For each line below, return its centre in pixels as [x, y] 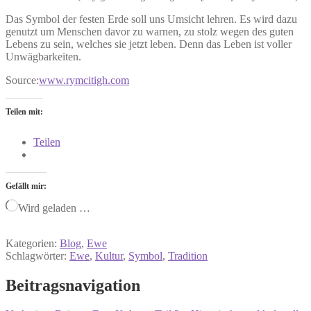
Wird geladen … [54, 208]
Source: [22, 80]
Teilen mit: [24, 111]
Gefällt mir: [26, 186]
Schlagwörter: [37, 255]
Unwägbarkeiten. [43, 56]
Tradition [188, 255]
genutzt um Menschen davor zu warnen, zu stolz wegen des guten [150, 31]
